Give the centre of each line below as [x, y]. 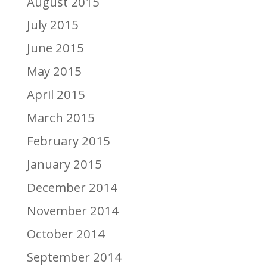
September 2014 [74, 257]
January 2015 [64, 164]
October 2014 [66, 233]
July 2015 [52, 25]
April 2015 [56, 94]
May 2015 [54, 71]
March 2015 [60, 118]
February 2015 [68, 141]
